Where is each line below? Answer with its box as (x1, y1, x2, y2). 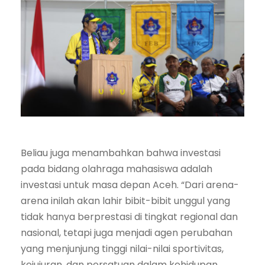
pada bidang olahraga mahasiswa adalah (21, 162, 212, 176)
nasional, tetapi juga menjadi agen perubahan (21, 226, 232, 240)
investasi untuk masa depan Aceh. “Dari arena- (21, 178, 239, 192)
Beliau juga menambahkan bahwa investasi (21, 146, 221, 160)
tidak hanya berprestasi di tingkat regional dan (21, 210, 238, 224)
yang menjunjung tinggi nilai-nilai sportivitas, (21, 242, 224, 256)
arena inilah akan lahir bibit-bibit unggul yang (21, 194, 230, 208)
